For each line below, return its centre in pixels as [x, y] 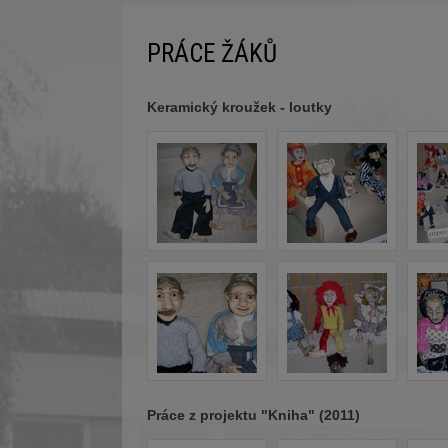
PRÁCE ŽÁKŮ [212, 54]
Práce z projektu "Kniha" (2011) [253, 415]
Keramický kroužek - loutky [239, 107]
